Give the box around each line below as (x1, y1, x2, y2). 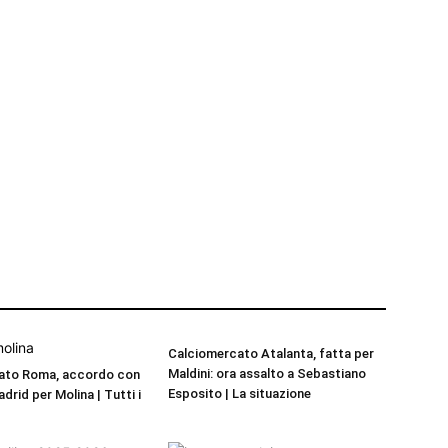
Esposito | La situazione (168, 386, 311, 402)
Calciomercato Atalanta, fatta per (168, 346, 374, 362)
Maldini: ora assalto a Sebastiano (168, 366, 366, 382)
